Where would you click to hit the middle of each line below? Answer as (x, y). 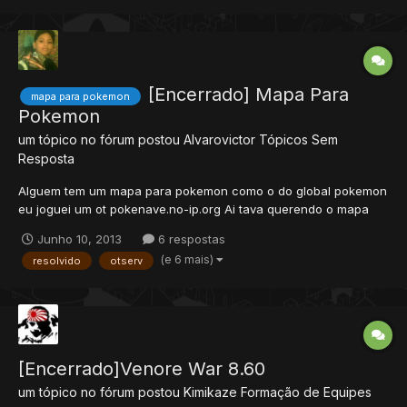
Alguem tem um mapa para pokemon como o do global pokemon (203, 191)
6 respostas (190, 239)
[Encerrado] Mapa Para (248, 95)
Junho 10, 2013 (79, 239)
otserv (126, 261)
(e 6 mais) (189, 260)
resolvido (57, 261)
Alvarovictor (219, 140)
